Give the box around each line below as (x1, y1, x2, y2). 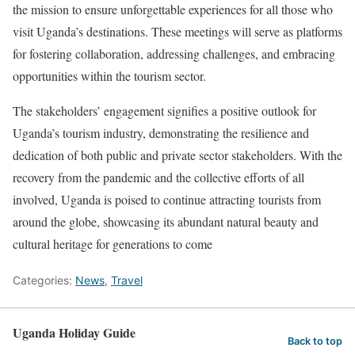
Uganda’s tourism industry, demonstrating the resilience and (13, 124, 309, 142)
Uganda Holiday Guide (13, 323, 136, 342)
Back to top (288, 335, 342, 348)
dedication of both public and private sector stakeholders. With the (13, 147, 342, 164)
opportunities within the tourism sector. (13, 67, 206, 85)
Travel (111, 273, 143, 288)
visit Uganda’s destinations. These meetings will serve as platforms (13, 23, 342, 40)
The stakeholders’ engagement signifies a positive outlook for (13, 102, 316, 120)
